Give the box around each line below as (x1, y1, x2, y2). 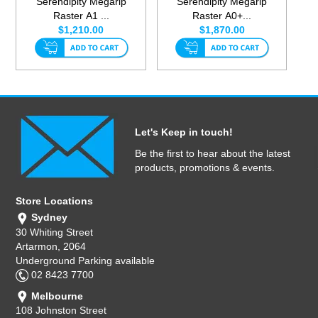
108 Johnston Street (16, 305, 107, 317)
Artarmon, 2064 (16, 240, 87, 252)
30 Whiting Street (16, 226, 94, 238)
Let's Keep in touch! (135, 126, 233, 138)
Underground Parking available (16, 254, 155, 266)
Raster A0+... (192, 10, 252, 22)
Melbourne (28, 290, 84, 302)
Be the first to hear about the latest (135, 148, 290, 160)
